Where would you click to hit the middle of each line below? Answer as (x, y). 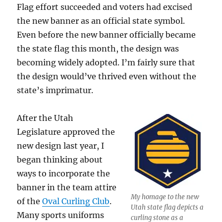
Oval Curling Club (76, 201)
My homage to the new (165, 197)
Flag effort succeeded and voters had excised (105, 7)
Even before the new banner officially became (107, 35)
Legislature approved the (66, 132)
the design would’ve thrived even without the (107, 77)
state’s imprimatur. (55, 90)
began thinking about (60, 160)
